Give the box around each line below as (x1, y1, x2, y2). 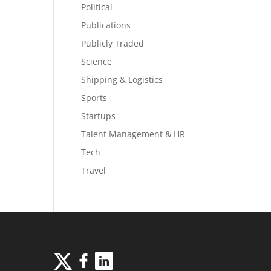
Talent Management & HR (81, 128, 186, 140)
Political (81, 1, 113, 13)
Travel (81, 165, 106, 176)
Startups (81, 110, 116, 122)
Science (81, 56, 113, 67)
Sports (81, 92, 108, 103)
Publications (81, 19, 131, 31)
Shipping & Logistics (81, 74, 163, 85)
